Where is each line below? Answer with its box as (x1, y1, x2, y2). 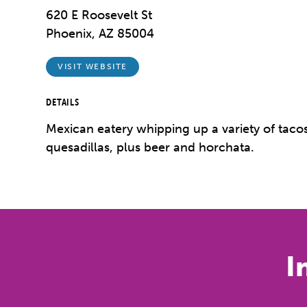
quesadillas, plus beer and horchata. (46, 139, 255, 155)
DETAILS (46, 95, 79, 108)
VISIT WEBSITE (58, 62, 127, 72)
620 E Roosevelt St (46, 8, 153, 23)
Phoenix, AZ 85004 (46, 26, 155, 41)
